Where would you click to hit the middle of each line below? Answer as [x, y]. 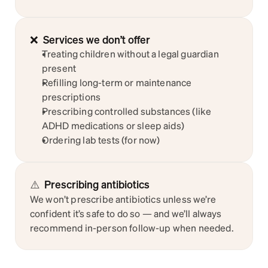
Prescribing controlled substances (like [127, 111]
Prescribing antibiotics [97, 184]
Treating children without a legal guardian [130, 54]
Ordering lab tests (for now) [101, 140]
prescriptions [71, 97]
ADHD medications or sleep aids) [113, 125]
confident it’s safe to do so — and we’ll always [126, 213]
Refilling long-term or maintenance [117, 82]
